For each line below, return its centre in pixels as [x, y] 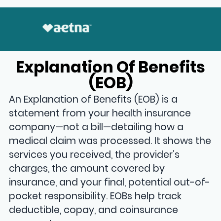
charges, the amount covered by [87, 169]
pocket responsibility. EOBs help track [95, 196]
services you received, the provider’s [94, 155]
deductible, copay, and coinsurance [93, 210]
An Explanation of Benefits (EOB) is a [93, 100]
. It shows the [181, 141]
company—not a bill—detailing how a [96, 127]
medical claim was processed [79, 141]
